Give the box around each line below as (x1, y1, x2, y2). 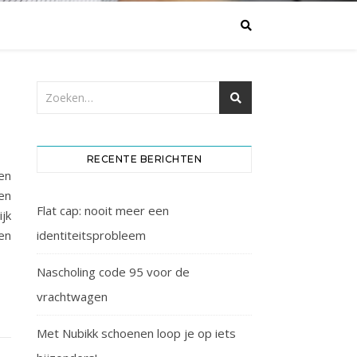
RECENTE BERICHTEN (86, 153, 202, 165)
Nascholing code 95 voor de (37, 264, 190, 280)
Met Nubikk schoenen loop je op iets (37, 325, 236, 341)
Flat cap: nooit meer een (37, 202, 169, 218)
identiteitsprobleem (37, 227, 146, 243)
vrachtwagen (37, 288, 108, 304)
